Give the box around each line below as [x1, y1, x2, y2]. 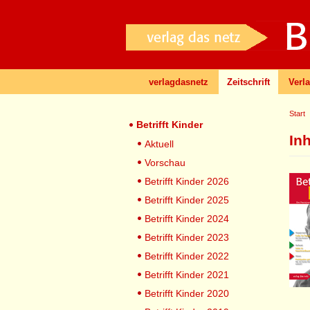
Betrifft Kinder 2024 [145, 213, 229, 224]
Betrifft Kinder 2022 [145, 250, 229, 262]
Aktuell [145, 138, 174, 149]
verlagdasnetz [149, 77, 208, 87]
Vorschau [145, 157, 185, 168]
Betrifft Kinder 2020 [145, 288, 229, 299]
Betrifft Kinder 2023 [145, 232, 229, 243]
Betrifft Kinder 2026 [145, 176, 229, 187]
